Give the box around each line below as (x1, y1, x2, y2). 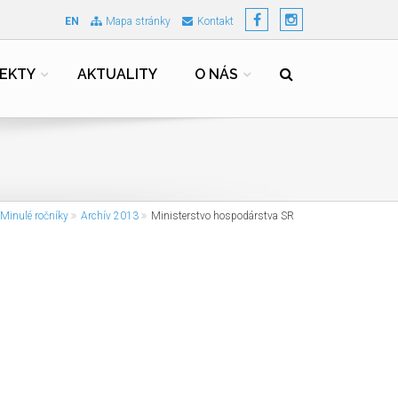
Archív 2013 (81, 210, 139, 222)
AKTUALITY (77, 66, 157, 83)
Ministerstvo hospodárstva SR (151, 210, 294, 222)
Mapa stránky (106, 15, 171, 28)
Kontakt (197, 15, 234, 28)
